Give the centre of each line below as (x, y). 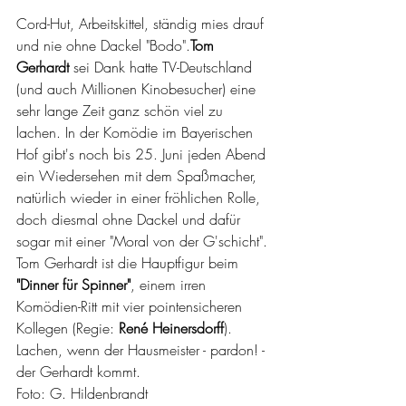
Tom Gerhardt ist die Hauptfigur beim (130, 262)
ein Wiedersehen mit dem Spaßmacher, (139, 175)
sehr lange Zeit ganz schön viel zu (122, 110)
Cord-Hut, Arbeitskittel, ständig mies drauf (142, 23)
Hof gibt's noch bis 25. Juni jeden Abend (143, 154)
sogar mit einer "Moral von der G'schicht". (144, 241)
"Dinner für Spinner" (73, 284)
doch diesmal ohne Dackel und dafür (130, 219)
